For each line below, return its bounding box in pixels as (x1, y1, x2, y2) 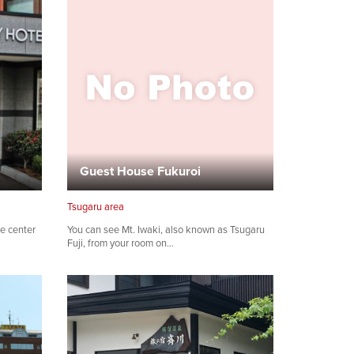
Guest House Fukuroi (80, 161, 201, 180)
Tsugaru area (67, 198, 124, 214)
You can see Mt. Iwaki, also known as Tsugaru (67, 222, 265, 238)
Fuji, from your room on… (67, 235, 174, 251)
